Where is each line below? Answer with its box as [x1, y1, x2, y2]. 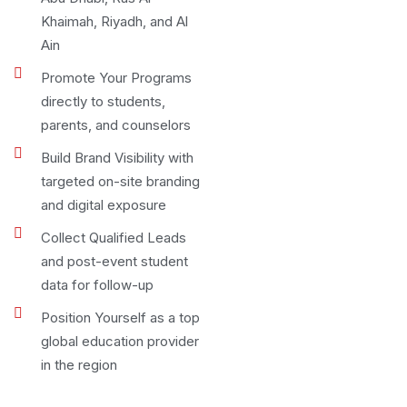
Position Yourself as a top [41, 309, 200, 326]
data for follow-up [41, 276, 154, 293]
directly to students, [41, 93, 165, 110]
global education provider [41, 333, 199, 350]
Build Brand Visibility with [41, 149, 194, 166]
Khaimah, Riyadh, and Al [41, 13, 188, 30]
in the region [41, 356, 117, 373]
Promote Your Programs [41, 69, 192, 86]
